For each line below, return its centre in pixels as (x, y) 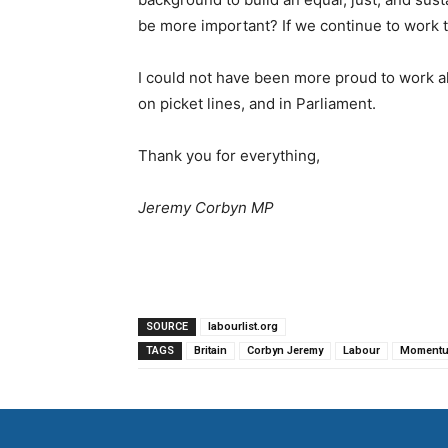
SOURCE (167, 327)
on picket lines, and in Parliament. (257, 104)
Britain (210, 351)
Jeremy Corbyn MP (206, 208)
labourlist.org (243, 327)
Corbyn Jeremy (285, 351)
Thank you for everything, (229, 156)
